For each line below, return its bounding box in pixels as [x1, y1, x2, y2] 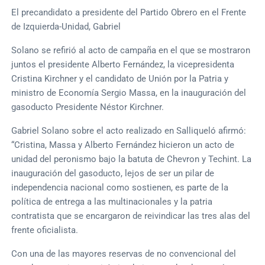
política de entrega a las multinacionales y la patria [11, 196, 213, 207]
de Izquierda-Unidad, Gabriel [11, 21, 121, 32]
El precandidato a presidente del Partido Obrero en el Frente [11, 7, 247, 18]
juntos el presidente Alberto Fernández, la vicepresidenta [11, 59, 235, 70]
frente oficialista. [11, 224, 79, 235]
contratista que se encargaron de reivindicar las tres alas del [11, 210, 251, 221]
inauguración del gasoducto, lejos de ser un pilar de [11, 167, 215, 179]
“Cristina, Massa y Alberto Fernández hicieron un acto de [11, 139, 235, 150]
